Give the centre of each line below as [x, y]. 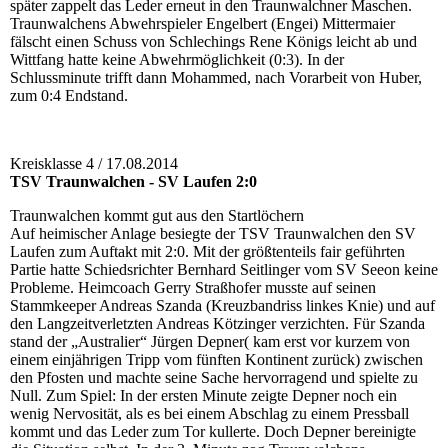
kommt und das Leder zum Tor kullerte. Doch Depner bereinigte [213, 432]
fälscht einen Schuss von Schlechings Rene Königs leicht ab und [213, 42]
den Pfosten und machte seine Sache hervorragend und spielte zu [214, 378]
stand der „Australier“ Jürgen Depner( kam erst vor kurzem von [210, 342]
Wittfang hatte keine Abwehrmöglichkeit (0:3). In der [177, 60]
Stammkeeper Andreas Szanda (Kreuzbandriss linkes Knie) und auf [222, 306]
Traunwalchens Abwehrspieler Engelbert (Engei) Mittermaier [202, 24]
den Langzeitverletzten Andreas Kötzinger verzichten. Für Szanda [217, 324]
